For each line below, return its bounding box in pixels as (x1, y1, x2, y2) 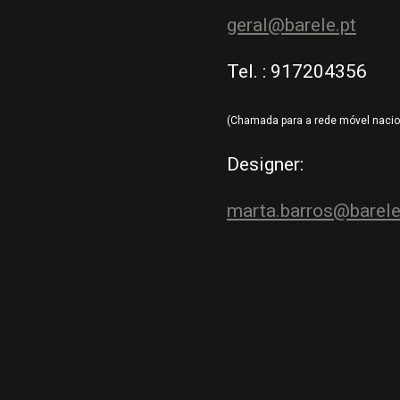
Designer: (227, 154, 304, 176)
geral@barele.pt (227, 14, 356, 37)
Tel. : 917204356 (227, 61, 367, 83)
